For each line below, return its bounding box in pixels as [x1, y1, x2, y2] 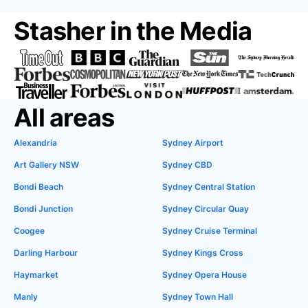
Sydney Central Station [162, 181, 255, 192]
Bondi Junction [14, 203, 73, 214]
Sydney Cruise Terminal [162, 225, 257, 236]
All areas [14, 102, 115, 133]
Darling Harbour [14, 247, 78, 258]
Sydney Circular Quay [162, 203, 249, 214]
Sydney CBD [162, 159, 212, 170]
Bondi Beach [14, 181, 63, 192]
